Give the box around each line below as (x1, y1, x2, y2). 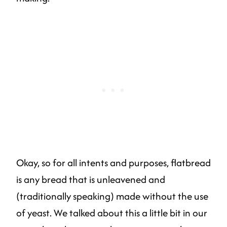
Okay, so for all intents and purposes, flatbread (16, 156, 211, 170)
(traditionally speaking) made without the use (16, 189, 208, 204)
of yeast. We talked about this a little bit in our (16, 206, 207, 220)
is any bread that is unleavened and (16, 172, 165, 187)
